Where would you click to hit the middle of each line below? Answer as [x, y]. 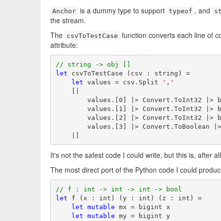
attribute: [64, 45]
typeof [181, 11]
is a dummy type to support [122, 10]
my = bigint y [142, 216]
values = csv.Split [123, 82]
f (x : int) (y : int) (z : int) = [134, 198]
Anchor [64, 11]
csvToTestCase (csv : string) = [129, 73]
